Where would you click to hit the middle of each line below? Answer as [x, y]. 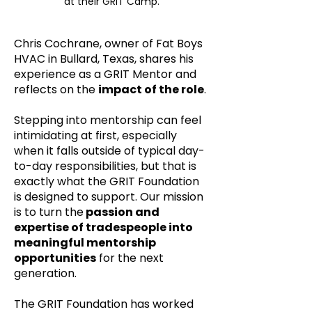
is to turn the [49, 212]
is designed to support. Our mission [109, 197]
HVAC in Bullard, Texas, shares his [104, 59]
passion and [122, 212]
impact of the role [151, 89]
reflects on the [56, 89]
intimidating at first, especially [95, 135]
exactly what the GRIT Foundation [107, 181]
